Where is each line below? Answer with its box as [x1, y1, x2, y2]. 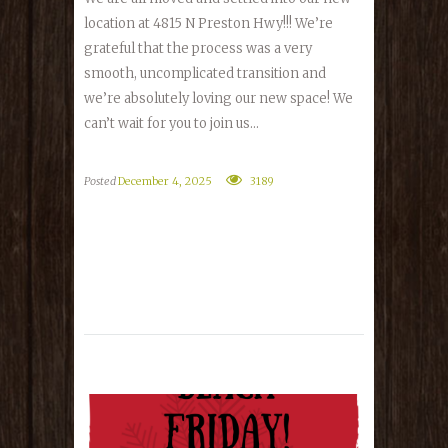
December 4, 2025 [118, 174, 212, 189]
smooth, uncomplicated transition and [84, 65, 326, 83]
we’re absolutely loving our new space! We [84, 90, 353, 108]
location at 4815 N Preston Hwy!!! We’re [84, 15, 333, 33]
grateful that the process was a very [84, 40, 312, 58]
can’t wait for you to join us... [84, 115, 259, 133]
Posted [84, 174, 118, 189]
